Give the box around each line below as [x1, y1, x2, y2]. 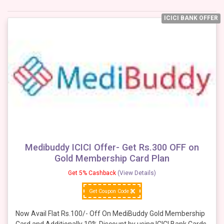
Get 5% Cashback [68, 169, 117, 176]
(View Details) [117, 169, 156, 176]
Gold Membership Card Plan [54, 152, 169, 163]
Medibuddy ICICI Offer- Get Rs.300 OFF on [25, 141, 199, 152]
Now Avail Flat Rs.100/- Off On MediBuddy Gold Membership [15, 209, 205, 218]
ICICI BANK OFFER [164, 14, 218, 21]
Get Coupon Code [89, 187, 130, 194]
